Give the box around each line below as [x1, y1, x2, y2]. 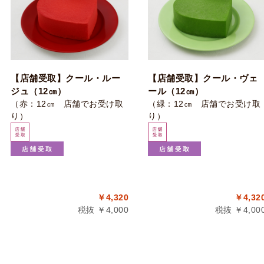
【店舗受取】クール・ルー [11, 73, 120, 83]
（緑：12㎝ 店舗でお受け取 [148, 99, 260, 108]
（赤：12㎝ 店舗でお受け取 [11, 99, 123, 108]
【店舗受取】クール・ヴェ [148, 73, 258, 83]
